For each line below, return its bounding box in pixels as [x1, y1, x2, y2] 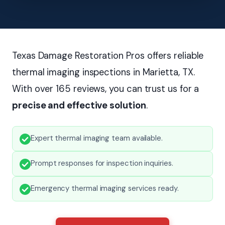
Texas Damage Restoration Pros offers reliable [12, 49, 204, 62]
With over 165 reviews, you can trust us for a [12, 82, 199, 95]
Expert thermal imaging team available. [31, 133, 163, 143]
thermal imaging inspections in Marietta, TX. [12, 66, 195, 78]
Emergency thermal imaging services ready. [31, 183, 179, 193]
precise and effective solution [12, 99, 146, 111]
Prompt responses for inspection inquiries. [31, 158, 173, 168]
